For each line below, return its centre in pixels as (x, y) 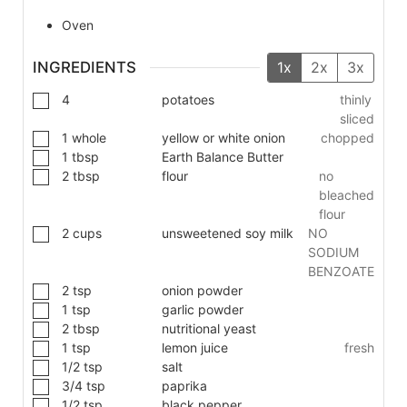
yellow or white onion (223, 138)
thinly (356, 100)
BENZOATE (341, 272)
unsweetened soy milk (228, 233)
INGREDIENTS (84, 67)
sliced (357, 119)
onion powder (202, 291)
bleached (347, 195)
